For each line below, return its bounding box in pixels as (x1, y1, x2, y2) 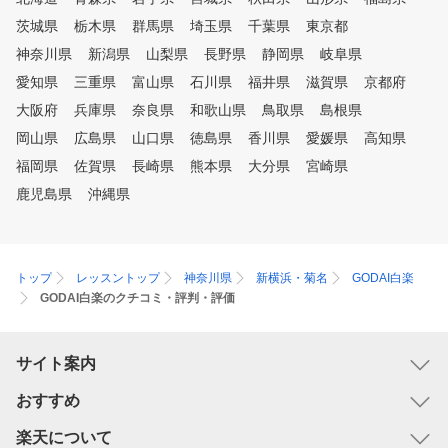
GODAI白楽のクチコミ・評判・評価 (40, 291, 235, 305)
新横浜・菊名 (256, 271, 328, 285)
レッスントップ (76, 271, 160, 285)
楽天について (16, 429, 112, 446)
